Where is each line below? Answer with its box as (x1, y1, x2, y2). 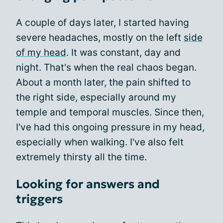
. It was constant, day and (66, 47, 181, 58)
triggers (16, 192, 63, 207)
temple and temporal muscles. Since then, (16, 107, 204, 118)
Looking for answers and (16, 177, 160, 192)
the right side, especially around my (16, 92, 176, 103)
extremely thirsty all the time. (16, 151, 147, 163)
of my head (16, 47, 66, 58)
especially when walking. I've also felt (16, 136, 184, 148)
